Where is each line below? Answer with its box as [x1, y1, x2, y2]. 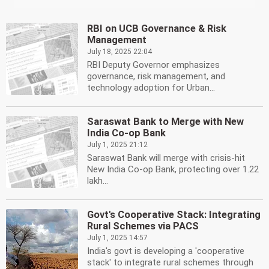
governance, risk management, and [87, 71, 225, 82]
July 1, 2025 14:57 [87, 234, 148, 242]
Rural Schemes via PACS [87, 220, 199, 232]
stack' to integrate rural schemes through [87, 257, 253, 268]
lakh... [87, 175, 108, 186]
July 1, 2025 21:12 [87, 141, 148, 149]
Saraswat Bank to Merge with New [87, 116, 244, 127]
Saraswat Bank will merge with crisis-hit [87, 153, 245, 163]
